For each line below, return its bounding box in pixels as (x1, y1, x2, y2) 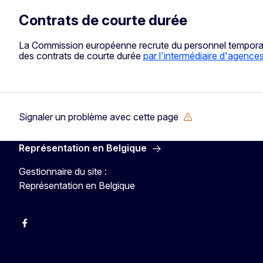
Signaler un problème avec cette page (19, 110, 178, 123)
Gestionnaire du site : (19, 165, 107, 177)
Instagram (39, 222, 82, 234)
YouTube (60, 222, 99, 234)
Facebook (18, 222, 62, 234)
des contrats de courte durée (19, 49, 143, 62)
